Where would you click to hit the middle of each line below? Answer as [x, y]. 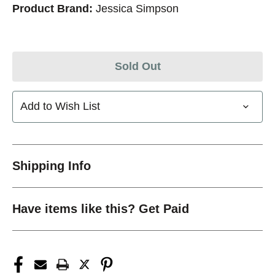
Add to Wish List [60, 107]
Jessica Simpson [137, 8]
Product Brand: [52, 8]
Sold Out [137, 66]
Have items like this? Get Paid [101, 208]
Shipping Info [52, 165]
